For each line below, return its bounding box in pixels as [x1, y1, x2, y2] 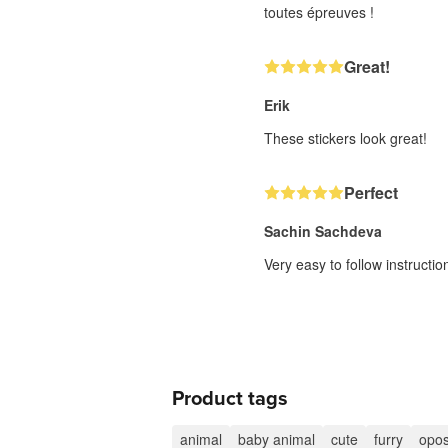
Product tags [172, 387, 288, 411]
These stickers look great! [264, 128, 427, 148]
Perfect [344, 181, 398, 204]
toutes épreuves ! [264, 2, 374, 22]
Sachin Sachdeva [264, 221, 382, 241]
